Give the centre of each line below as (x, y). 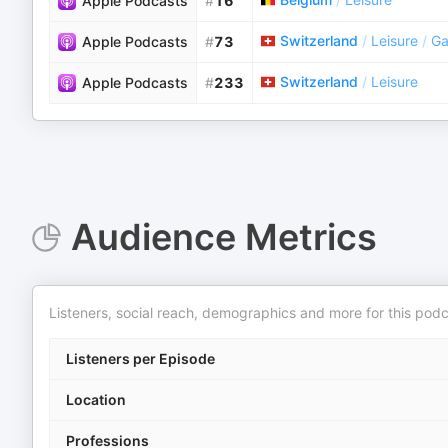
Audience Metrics (223, 237)
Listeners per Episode (140, 358)
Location (96, 399)
